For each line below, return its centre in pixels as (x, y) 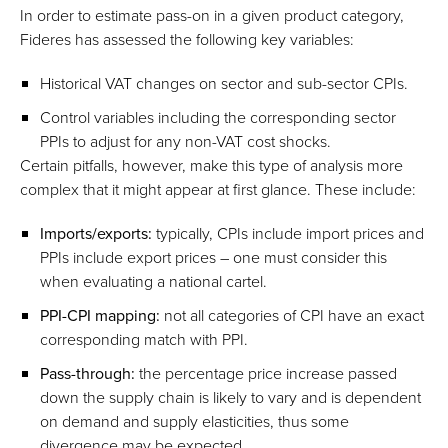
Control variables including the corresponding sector (218, 117)
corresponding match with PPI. (144, 339)
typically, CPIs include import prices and (288, 233)
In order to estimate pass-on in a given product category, (212, 15)
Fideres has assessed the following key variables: (187, 39)
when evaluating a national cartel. (153, 281)
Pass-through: (87, 373)
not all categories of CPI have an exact (292, 315)
